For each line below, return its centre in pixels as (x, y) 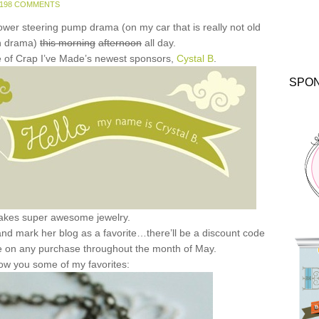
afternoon (120, 43)
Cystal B (195, 58)
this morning (68, 43)
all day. (159, 43)
